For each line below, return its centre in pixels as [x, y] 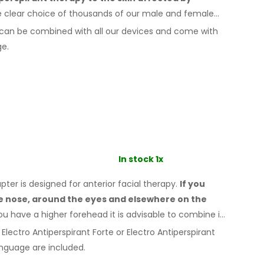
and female [190, 13]
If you [192, 184]
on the [192, 199]
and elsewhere [142, 199]
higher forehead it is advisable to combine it [131, 214]
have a [25, 214]
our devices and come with [161, 31]
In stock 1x [141, 159]
